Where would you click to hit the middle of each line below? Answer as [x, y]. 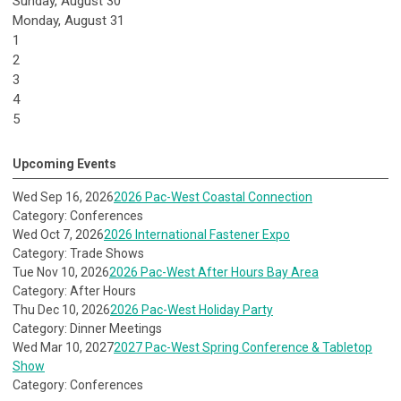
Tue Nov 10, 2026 [61, 273]
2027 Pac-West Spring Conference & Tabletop [243, 348]
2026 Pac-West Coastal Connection [213, 197]
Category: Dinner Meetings [87, 329]
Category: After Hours [74, 291]
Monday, [38, 21]
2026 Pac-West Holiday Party [192, 310]
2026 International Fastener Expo [197, 235]
